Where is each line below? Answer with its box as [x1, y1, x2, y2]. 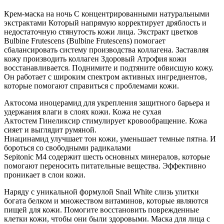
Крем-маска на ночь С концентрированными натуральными [4, 9, 209, 18]
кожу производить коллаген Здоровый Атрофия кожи [4, 54, 186, 63]
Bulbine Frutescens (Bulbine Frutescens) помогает [4, 36, 165, 45]
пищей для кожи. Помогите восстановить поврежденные [4, 205, 199, 214]
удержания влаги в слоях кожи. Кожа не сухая [4, 107, 161, 116]
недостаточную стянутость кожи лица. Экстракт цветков [4, 27, 198, 36]
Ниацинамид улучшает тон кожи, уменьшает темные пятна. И [4, 134, 216, 143]
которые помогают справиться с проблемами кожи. [4, 81, 179, 90]
